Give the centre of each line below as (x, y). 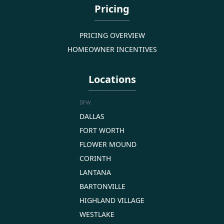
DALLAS (92, 116)
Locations (112, 79)
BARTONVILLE (102, 186)
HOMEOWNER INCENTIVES (112, 49)
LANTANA (95, 172)
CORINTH (95, 158)
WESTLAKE (97, 214)
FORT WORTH (102, 130)
